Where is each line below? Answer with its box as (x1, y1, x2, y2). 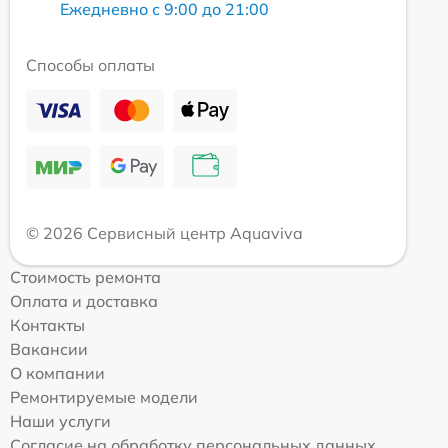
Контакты (10, 315, 85, 336)
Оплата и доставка (10, 291, 158, 312)
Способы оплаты (26, 55, 155, 76)
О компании (10, 363, 105, 384)
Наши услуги (10, 411, 111, 432)
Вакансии (10, 339, 88, 360)
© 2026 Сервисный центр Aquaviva (26, 223, 303, 244)
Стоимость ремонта (10, 267, 161, 288)
